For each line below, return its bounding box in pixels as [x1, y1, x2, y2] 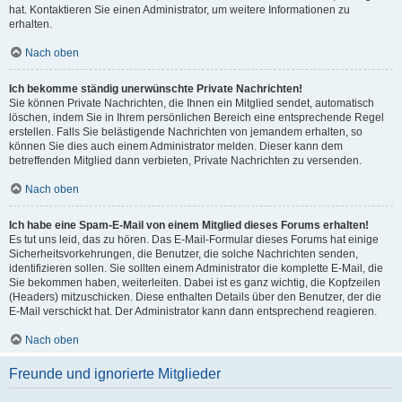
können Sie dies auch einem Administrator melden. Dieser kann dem [9, 140, 343, 153]
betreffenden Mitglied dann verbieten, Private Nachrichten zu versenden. [9, 154, 362, 167]
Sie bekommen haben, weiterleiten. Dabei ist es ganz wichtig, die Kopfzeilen [9, 276, 380, 289]
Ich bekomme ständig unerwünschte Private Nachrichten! [9, 83, 302, 95]
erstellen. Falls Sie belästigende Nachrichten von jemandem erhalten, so [9, 126, 363, 138]
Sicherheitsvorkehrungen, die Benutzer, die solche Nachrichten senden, [9, 248, 358, 260]
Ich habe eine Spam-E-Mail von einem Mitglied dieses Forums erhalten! [9, 219, 369, 232]
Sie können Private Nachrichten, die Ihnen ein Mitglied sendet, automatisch [9, 97, 374, 109]
